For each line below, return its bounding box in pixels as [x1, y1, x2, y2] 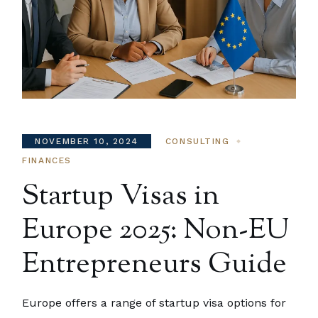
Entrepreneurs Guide [22, 244, 287, 285]
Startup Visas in [22, 176, 220, 217]
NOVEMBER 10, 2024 [35, 136, 138, 146]
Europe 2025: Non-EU [22, 210, 290, 251]
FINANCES [22, 155, 72, 165]
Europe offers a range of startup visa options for [22, 295, 287, 309]
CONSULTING [165, 136, 230, 146]
